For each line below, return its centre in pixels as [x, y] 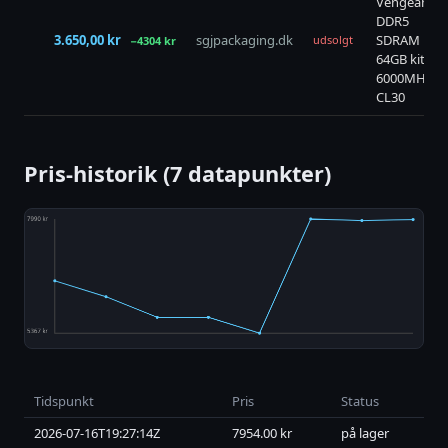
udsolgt [333, 40]
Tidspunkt [64, 401]
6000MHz [404, 78]
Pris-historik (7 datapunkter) [177, 174]
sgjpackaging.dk [244, 40]
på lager [365, 433]
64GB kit [400, 59]
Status [360, 401]
